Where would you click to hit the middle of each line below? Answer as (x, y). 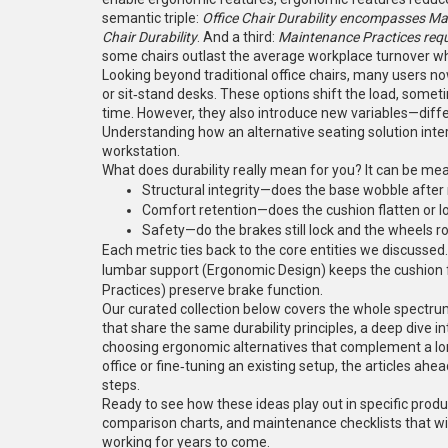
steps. (121, 385)
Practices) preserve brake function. (212, 290)
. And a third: (237, 37)
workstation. (141, 151)
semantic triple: (152, 18)
